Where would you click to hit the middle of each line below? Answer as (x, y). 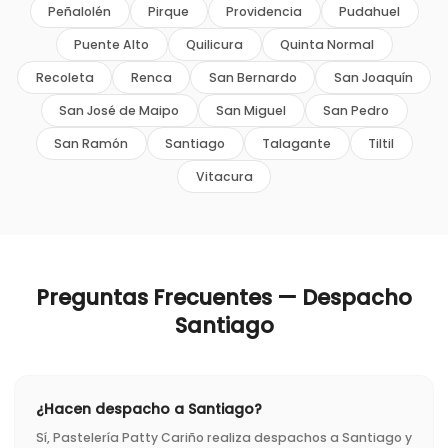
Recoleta (64, 77)
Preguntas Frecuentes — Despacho (224, 297)
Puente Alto (111, 44)
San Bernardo (252, 77)
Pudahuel (369, 11)
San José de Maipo (119, 110)
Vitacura (224, 176)
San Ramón (91, 143)
